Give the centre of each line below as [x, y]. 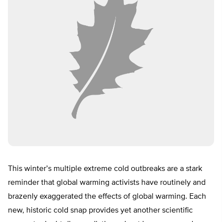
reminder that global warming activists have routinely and [107, 183]
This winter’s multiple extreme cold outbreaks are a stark [105, 169]
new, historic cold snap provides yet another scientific [100, 211]
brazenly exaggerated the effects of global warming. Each [107, 197]
